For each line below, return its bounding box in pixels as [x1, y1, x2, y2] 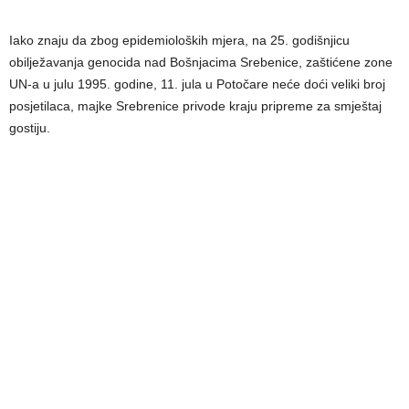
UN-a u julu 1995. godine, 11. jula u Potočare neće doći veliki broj [9, 76, 385, 91]
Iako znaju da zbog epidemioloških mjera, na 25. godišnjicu [9, 32, 350, 47]
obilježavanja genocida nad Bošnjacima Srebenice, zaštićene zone [9, 54, 393, 69]
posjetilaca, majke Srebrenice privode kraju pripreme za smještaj [9, 98, 382, 113]
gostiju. [9, 120, 50, 135]
